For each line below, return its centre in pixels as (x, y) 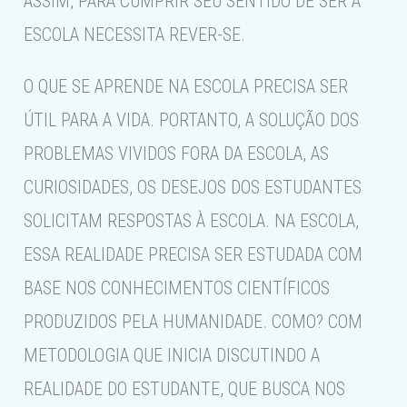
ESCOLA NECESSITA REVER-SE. (135, 35)
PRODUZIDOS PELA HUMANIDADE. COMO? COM (194, 322)
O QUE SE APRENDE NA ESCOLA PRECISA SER (186, 87)
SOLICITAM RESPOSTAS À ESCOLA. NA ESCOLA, (192, 221)
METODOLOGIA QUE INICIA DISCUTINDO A (172, 356)
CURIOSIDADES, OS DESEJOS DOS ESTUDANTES (193, 188)
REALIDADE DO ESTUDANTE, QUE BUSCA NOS (185, 389)
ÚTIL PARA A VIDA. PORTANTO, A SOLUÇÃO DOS (192, 120)
